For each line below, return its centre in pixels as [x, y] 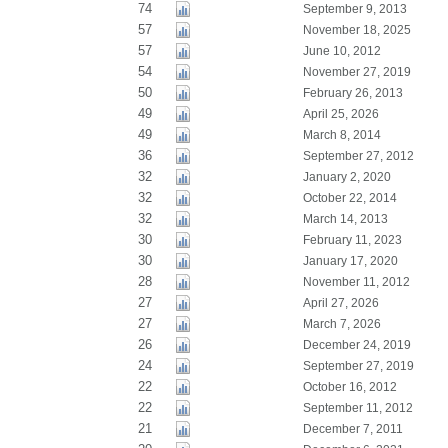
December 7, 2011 [352, 429]
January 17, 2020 [350, 261]
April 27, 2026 [340, 303]
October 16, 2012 [349, 387]
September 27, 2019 [358, 366]
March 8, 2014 [341, 135]
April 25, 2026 [340, 114]
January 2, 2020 [346, 177]
